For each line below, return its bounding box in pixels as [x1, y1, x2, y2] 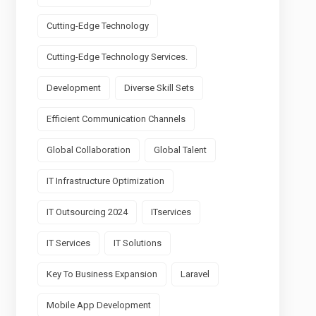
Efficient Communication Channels [46, 114, 186, 124]
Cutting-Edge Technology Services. [46, 51, 188, 62]
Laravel [180, 269, 209, 279]
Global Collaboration [46, 145, 130, 155]
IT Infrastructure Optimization [46, 176, 164, 186]
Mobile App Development [46, 300, 151, 310]
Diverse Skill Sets [123, 83, 194, 93]
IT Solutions [113, 238, 162, 248]
